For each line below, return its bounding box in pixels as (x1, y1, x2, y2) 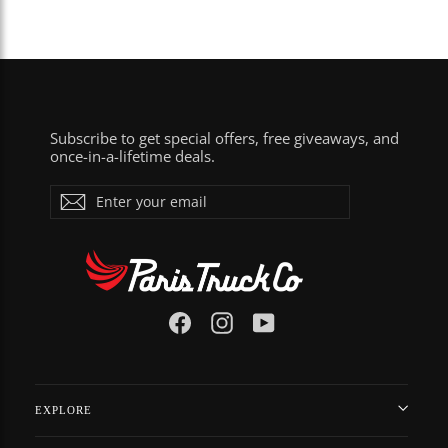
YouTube (274, 311, 335, 332)
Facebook (190, 311, 257, 332)
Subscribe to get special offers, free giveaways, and (50, 128, 399, 149)
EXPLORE (35, 404, 92, 417)
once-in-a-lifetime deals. (50, 146, 215, 167)
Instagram (232, 311, 302, 332)
